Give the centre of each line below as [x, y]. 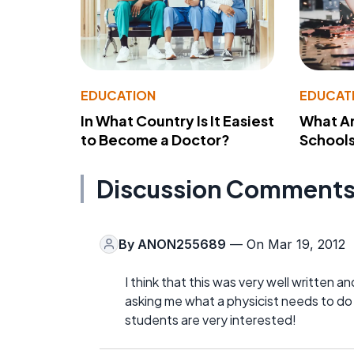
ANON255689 [182, 244]
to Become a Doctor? [155, 139]
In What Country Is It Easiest [177, 120]
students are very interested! [211, 319]
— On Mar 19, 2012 [286, 244]
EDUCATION [118, 95]
